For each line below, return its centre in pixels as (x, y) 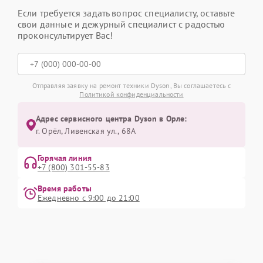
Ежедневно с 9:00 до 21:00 (89, 198)
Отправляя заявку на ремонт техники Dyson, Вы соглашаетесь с (131, 85)
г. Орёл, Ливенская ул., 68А (86, 131)
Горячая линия (65, 158)
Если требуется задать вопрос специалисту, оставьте (127, 13)
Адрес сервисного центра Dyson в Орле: (112, 119)
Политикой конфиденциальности (131, 94)
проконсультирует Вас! (65, 35)
